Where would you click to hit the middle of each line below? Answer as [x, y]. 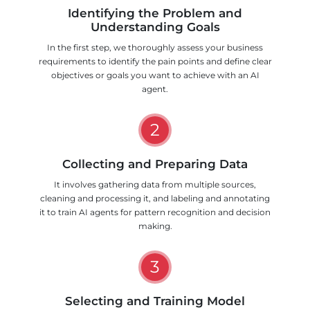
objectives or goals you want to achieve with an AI [155, 75]
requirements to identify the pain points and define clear [155, 61]
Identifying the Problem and [155, 13]
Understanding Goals [155, 27]
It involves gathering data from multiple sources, [155, 184]
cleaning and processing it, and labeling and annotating [155, 198]
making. [155, 226]
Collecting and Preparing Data [155, 164]
